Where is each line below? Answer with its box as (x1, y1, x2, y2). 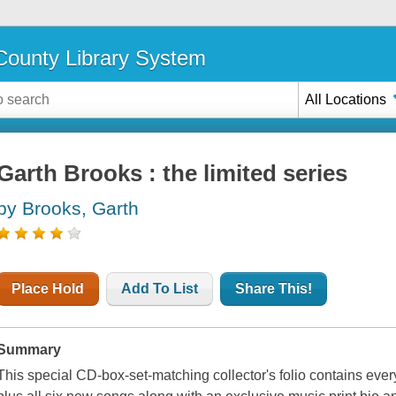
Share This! (235, 281, 313, 297)
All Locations (305, 91, 387, 107)
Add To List (121, 281, 199, 297)
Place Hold (11, 281, 85, 297)
